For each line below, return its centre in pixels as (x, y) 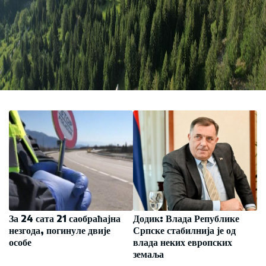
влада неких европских (183, 242)
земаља (148, 254)
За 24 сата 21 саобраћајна (65, 218)
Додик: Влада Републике (186, 218)
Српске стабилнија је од (184, 230)
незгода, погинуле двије (60, 230)
